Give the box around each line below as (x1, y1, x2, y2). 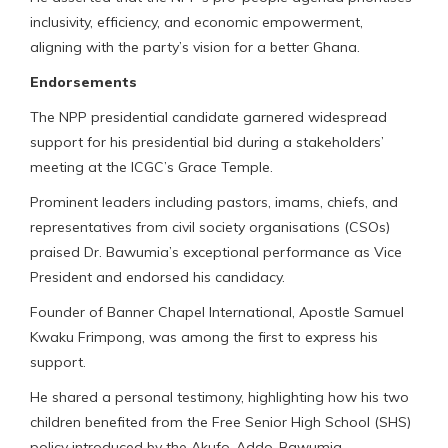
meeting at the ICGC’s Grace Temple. (30, 157, 273, 176)
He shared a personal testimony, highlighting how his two (30, 387, 409, 406)
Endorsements (30, 72, 137, 91)
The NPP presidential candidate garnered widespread (30, 107, 387, 126)
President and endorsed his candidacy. (30, 267, 285, 286)
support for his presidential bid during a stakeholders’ (30, 132, 384, 151)
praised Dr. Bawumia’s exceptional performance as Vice (30, 242, 402, 261)
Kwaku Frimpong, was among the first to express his (30, 327, 378, 346)
